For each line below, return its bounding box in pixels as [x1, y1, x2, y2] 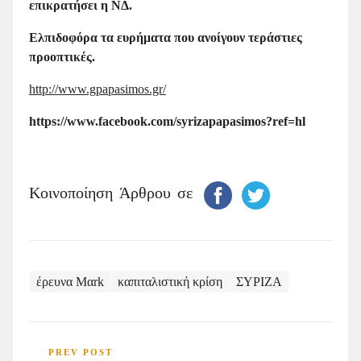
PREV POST [48, 346, 113, 357]
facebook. [98, 114, 151, 128]
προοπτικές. [29, 49, 95, 64]
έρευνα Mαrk [36, 274, 104, 288]
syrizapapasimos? [176, 114, 272, 128]
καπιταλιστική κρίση [118, 274, 222, 288]
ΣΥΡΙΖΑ [236, 274, 282, 288]
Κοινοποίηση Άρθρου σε [29, 182, 199, 206]
